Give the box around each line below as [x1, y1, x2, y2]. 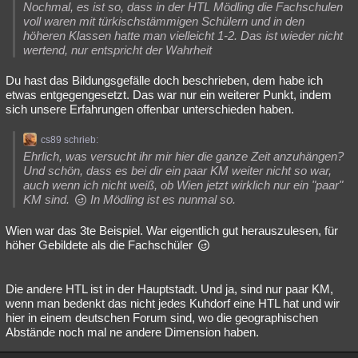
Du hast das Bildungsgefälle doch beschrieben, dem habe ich [6, 74, 323, 87]
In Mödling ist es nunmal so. [86, 193, 236, 206]
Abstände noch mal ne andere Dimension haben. [6, 325, 259, 339]
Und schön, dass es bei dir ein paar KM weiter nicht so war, [23, 164, 332, 177]
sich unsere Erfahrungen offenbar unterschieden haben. [6, 102, 294, 116]
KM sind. [23, 193, 73, 206]
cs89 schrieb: [41, 134, 98, 145]
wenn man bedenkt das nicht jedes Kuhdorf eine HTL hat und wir [6, 296, 340, 310]
